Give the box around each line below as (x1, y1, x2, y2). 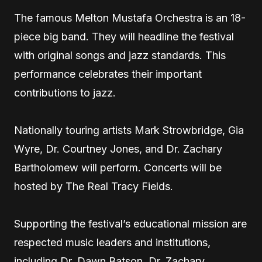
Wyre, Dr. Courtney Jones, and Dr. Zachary (14, 143, 222, 155)
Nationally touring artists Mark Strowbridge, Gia (14, 124, 244, 136)
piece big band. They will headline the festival (14, 30, 234, 43)
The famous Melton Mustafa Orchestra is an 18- (14, 12, 246, 24)
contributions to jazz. (14, 87, 116, 99)
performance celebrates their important (14, 68, 202, 80)
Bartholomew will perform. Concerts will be (14, 161, 222, 174)
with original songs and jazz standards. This (14, 49, 226, 61)
